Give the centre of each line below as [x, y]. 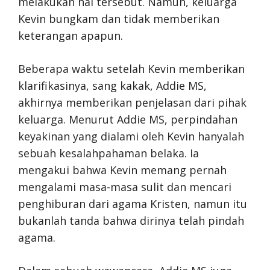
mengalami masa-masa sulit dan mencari [125, 187]
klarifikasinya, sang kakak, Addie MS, [112, 85]
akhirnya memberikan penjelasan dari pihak [132, 102]
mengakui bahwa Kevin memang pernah [122, 170]
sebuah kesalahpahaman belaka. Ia [108, 153]
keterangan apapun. [71, 35]
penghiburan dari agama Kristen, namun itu [133, 203]
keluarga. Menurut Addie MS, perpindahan [128, 119]
